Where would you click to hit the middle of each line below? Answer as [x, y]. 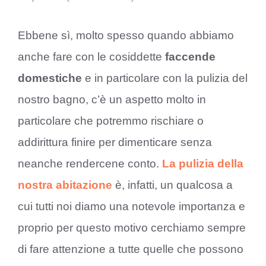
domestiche [50, 78]
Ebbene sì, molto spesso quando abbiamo [126, 35]
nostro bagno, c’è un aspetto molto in [112, 99]
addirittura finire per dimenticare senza [115, 142]
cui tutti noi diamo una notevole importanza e [132, 206]
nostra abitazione [65, 185]
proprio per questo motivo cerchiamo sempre [132, 227]
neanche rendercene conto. [90, 163]
